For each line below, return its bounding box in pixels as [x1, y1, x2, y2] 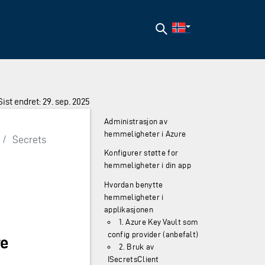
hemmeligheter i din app [104, 161, 191, 170]
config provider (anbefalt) [107, 230, 199, 239]
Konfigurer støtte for [104, 148, 179, 158]
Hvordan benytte [104, 180, 163, 189]
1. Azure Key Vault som [118, 217, 199, 227]
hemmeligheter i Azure [104, 130, 186, 139]
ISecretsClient [107, 254, 159, 264]
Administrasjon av [104, 117, 168, 127]
